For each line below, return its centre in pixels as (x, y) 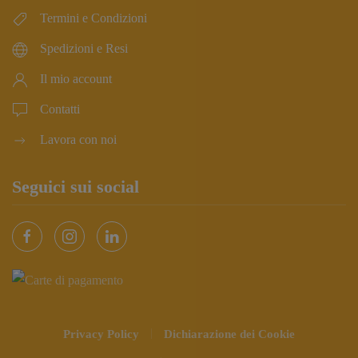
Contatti (60, 109)
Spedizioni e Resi (84, 48)
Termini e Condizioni (93, 18)
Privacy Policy (101, 334)
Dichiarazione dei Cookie (229, 334)
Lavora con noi (78, 139)
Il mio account (76, 78)
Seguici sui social (76, 186)
